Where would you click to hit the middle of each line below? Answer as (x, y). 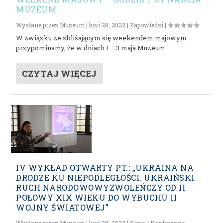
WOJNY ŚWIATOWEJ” (62, 208)
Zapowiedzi (147, 25)
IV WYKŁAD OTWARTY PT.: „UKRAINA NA (105, 168)
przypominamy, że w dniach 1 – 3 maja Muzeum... (93, 48)
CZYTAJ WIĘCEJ (59, 73)
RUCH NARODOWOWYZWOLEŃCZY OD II (101, 188)
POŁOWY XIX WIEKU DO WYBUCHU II (97, 198)
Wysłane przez (38, 25)
